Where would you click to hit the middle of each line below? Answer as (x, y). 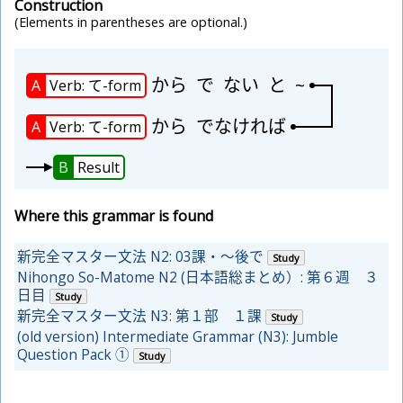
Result (99, 168)
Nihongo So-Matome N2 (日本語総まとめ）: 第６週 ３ (198, 278)
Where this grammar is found (114, 216)
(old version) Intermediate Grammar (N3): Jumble (178, 337)
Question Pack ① (73, 355)
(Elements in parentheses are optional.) (131, 22)
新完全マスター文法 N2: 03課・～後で (140, 257)
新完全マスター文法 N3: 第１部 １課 (139, 316)
